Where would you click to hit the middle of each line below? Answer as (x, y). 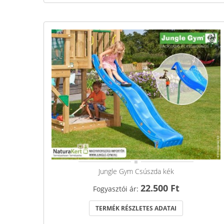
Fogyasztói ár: (116, 188)
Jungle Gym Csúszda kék (136, 171)
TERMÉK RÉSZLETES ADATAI (136, 208)
